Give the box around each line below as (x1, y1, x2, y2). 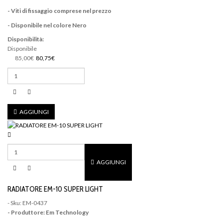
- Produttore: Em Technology (7, 208, 89, 216)
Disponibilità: (7, 35, 44, 43)
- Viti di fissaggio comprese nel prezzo (7, 7, 111, 15)
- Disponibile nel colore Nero (7, 21, 87, 29)
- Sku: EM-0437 (7, 199, 47, 207)
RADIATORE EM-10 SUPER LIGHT (7, 185, 103, 194)
